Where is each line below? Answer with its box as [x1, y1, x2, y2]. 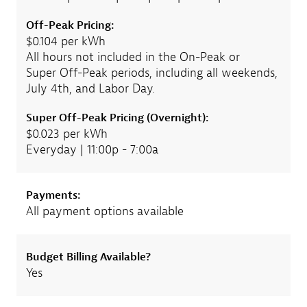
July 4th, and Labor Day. [25, 80, 155, 97]
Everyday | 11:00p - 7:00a [25, 141, 158, 158]
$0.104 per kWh [25, 33, 106, 49]
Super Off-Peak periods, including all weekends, [25, 64, 278, 81]
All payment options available [25, 203, 184, 219]
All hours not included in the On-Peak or [25, 49, 240, 65]
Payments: [25, 188, 81, 202]
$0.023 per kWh [25, 125, 108, 142]
